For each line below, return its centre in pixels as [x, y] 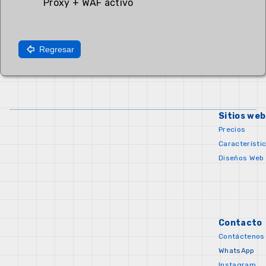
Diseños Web [241, 158]
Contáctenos [242, 236]
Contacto [240, 223]
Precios [232, 129]
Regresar [57, 49]
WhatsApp [237, 251]
